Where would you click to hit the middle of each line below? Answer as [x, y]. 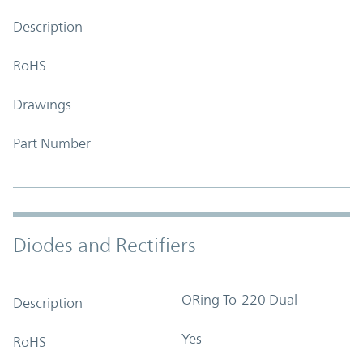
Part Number [52, 143]
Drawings [42, 104]
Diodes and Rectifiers [105, 245]
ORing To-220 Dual [239, 299]
